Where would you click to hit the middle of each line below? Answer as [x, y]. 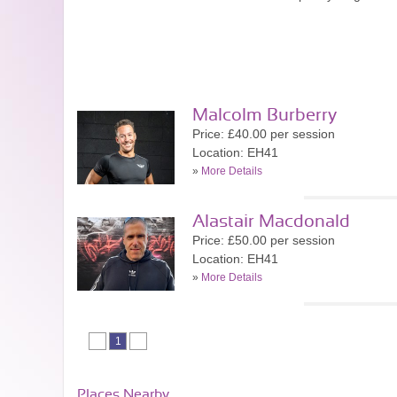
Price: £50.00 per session [264, 240]
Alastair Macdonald [271, 222]
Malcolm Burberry [265, 115]
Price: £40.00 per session [264, 134]
